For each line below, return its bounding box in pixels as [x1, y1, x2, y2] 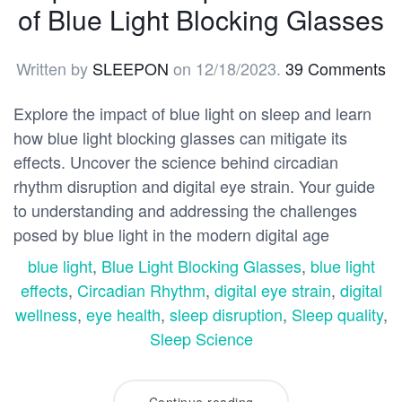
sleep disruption [169, 302, 283, 327]
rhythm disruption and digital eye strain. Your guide [13, 174, 375, 198]
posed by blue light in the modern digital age [13, 223, 329, 247]
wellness [14, 302, 77, 327]
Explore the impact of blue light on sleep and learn [13, 101, 371, 126]
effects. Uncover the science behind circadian [13, 150, 338, 174]
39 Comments [285, 57, 386, 81]
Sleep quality [291, 302, 383, 327]
